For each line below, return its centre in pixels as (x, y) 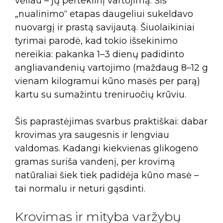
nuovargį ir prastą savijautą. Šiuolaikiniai (105, 27)
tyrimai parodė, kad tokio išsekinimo (96, 41)
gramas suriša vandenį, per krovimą (95, 162)
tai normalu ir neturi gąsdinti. (80, 188)
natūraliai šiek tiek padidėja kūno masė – (107, 175)
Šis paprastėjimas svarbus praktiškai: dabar (111, 121)
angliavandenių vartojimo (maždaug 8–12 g (111, 67)
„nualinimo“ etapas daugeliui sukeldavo (104, 14)
